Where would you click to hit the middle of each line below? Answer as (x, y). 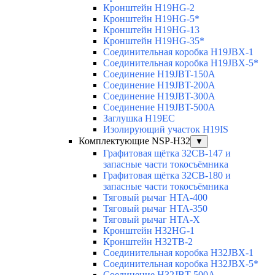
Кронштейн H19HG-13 (151, 30)
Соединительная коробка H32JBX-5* (181, 264)
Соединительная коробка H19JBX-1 (178, 52)
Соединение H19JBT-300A (159, 96)
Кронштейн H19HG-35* (154, 41)
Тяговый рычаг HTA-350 (155, 209)
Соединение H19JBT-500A (159, 107)
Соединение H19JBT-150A (159, 74)
